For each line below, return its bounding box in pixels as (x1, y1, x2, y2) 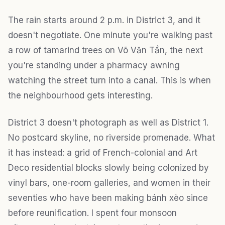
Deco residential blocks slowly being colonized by (8, 162, 209, 173)
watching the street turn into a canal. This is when (8, 75, 211, 85)
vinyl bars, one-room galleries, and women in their (8, 177, 210, 188)
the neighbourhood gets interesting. (8, 90, 153, 100)
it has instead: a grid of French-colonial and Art (8, 147, 197, 158)
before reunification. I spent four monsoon (8, 207, 177, 218)
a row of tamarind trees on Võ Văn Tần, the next (8, 45, 203, 55)
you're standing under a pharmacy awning (8, 60, 180, 70)
